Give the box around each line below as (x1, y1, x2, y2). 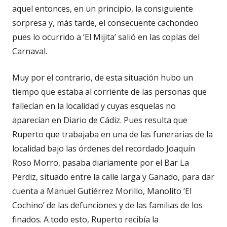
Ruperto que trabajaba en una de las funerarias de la (12, 128, 213, 140)
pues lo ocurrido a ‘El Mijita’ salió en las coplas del (12, 31, 200, 43)
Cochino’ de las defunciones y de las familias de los (12, 199, 203, 211)
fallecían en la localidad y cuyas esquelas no (12, 100, 176, 111)
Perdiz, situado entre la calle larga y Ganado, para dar (12, 171, 214, 182)
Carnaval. (12, 45, 47, 57)
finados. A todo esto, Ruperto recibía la (12, 213, 159, 225)
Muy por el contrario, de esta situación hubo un (12, 71, 193, 83)
